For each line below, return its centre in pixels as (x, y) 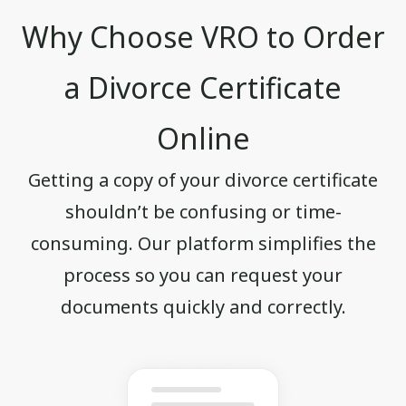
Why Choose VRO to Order (203, 37)
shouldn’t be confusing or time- (203, 212)
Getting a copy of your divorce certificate (203, 180)
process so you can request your (203, 275)
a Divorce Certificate (203, 88)
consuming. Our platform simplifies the (203, 244)
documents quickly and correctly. (203, 307)
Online (203, 139)
